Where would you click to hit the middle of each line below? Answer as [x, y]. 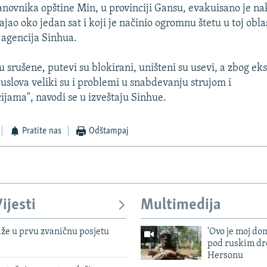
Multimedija [181, 206]
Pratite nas [42, 131]
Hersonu [225, 255]
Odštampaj [108, 131]
